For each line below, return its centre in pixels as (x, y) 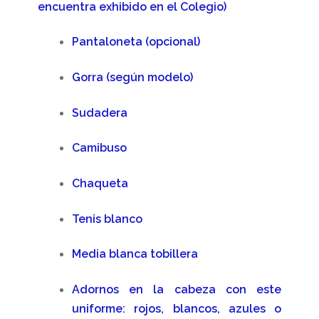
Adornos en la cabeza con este (177, 289)
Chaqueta (100, 184)
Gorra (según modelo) (132, 78)
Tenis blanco (107, 219)
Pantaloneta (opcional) (136, 42)
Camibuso (99, 148)
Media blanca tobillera (135, 254)
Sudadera (99, 113)
